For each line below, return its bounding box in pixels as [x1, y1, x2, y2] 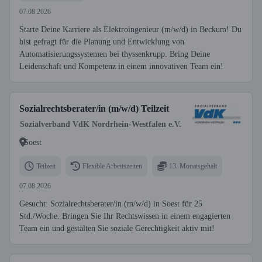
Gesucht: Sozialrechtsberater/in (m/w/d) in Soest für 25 [19, 199, 202, 208]
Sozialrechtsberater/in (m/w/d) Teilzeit [19, 104, 169, 113]
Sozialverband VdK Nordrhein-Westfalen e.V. [20, 120, 181, 129]
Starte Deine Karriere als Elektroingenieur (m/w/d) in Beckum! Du [19, 25, 242, 34]
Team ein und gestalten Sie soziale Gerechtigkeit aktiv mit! [19, 224, 215, 233]
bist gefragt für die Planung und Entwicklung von [19, 37, 184, 46]
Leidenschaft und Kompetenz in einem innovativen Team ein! [19, 62, 223, 71]
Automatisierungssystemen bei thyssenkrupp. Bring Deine [19, 50, 210, 58]
